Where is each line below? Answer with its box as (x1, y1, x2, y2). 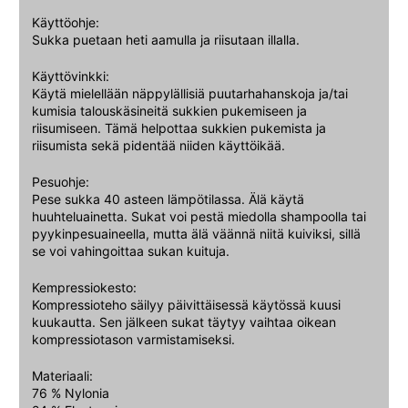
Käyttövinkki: (32, 67, 109, 84)
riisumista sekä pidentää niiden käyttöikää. (32, 137, 285, 153)
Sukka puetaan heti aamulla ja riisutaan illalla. (32, 31, 300, 47)
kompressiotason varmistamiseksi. (32, 331, 235, 347)
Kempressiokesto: (32, 279, 137, 295)
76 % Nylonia (32, 384, 109, 401)
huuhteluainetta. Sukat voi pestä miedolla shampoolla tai (32, 208, 366, 224)
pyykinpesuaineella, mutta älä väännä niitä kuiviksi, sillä (32, 225, 361, 241)
